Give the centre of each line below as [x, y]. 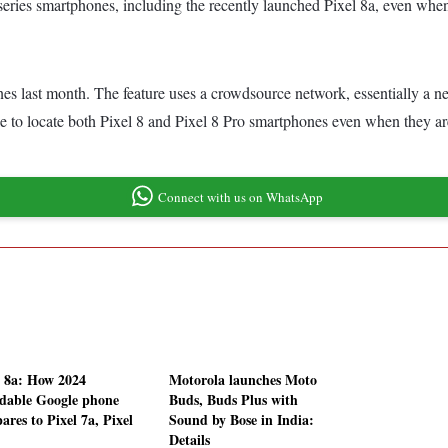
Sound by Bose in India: [241, 420]
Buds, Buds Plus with [233, 400]
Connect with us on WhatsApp [240, 196]
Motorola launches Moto [243, 380]
